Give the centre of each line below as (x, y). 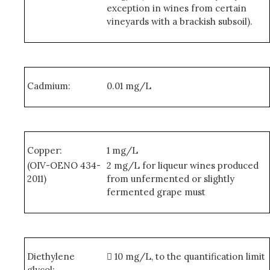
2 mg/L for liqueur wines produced (182, 165)
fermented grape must (156, 192)
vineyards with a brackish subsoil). (179, 21)
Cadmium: (49, 86)
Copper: (45, 150)
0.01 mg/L (129, 86)
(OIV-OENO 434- (64, 165)
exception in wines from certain (176, 8)
